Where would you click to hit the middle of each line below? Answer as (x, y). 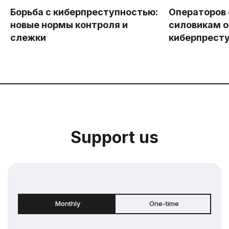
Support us (114, 138)
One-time (164, 204)
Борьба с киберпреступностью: (84, 12)
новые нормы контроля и (69, 25)
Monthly (67, 204)
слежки (28, 38)
